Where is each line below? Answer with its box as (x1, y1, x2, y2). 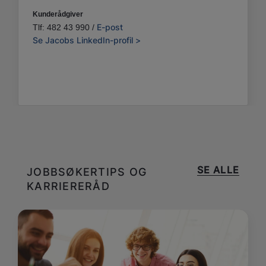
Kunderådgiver (33, 9, 83, 18)
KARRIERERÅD (27, 179, 110, 192)
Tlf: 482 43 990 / (33, 22, 97, 32)
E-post (97, 21, 123, 32)
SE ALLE (197, 163, 239, 176)
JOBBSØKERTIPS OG (27, 165, 147, 178)
